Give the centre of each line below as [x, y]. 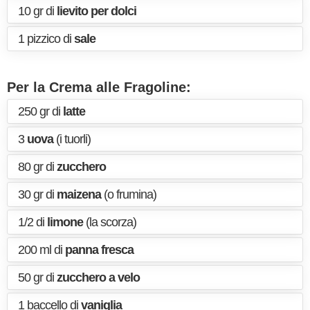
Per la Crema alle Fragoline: [99, 87]
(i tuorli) [72, 139]
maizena [79, 194]
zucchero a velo [98, 277]
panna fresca [99, 250]
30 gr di [37, 194]
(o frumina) [129, 194]
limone [65, 222]
